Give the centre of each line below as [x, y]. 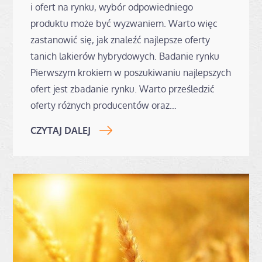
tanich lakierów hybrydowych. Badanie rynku [125, 56]
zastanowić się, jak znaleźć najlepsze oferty [120, 39]
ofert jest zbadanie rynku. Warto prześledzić [123, 89]
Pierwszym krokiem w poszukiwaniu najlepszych [131, 72]
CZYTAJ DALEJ [61, 130]
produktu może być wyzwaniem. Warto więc [124, 23]
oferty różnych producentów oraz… [104, 105]
